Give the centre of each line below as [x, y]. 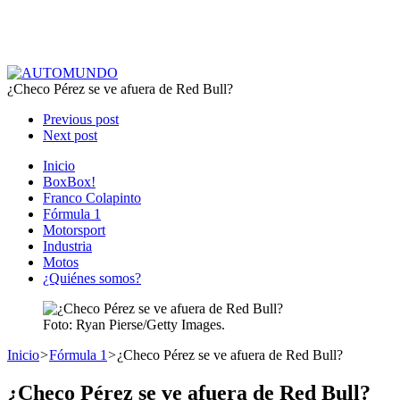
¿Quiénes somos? [92, 278]
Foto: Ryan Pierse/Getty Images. [134, 325]
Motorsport [74, 230]
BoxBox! [69, 182]
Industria [67, 246]
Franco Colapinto [92, 198]
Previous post [81, 119]
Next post [70, 135]
